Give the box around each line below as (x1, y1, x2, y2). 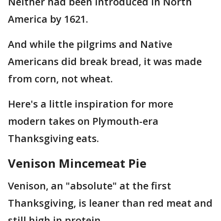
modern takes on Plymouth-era (8, 114, 158, 128)
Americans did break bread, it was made (8, 54, 202, 68)
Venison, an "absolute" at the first (8, 179, 171, 192)
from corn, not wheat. (8, 72, 113, 85)
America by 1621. (8, 12, 88, 26)
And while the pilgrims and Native (8, 37, 172, 51)
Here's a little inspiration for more (8, 97, 173, 110)
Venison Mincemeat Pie (8, 154, 147, 171)
